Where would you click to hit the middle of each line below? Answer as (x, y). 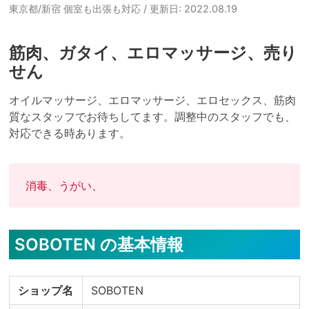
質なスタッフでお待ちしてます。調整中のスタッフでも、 (152, 117)
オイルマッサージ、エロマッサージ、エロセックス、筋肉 (152, 100)
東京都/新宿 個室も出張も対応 (76, 9)
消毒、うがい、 (64, 186)
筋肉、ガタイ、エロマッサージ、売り (153, 53)
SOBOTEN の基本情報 (99, 245)
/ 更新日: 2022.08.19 (190, 9)
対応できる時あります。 (69, 133)
